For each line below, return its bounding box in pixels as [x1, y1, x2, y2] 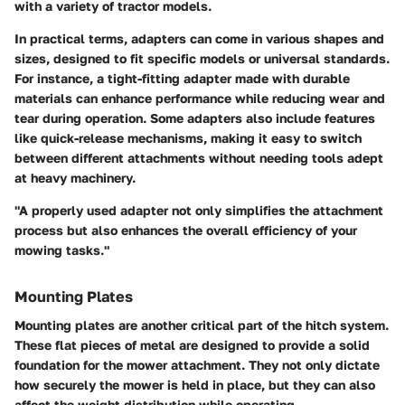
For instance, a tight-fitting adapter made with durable [14, 71, 350, 87]
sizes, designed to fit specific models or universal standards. [14, 51, 390, 67]
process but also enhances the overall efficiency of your [14, 222, 357, 239]
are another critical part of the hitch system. [115, 317, 389, 334]
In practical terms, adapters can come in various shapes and [14, 31, 384, 47]
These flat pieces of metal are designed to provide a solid [14, 337, 370, 353]
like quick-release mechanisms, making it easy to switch [14, 130, 362, 146]
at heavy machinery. [14, 170, 136, 186]
